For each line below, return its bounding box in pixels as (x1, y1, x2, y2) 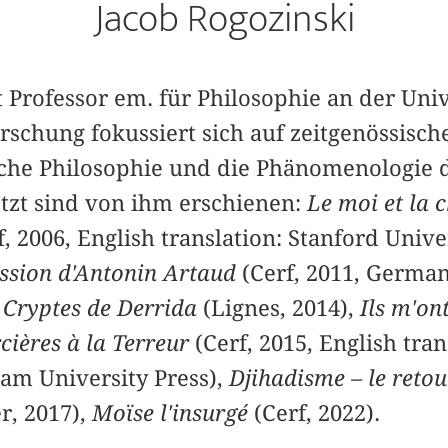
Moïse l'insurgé (91, 400, 248, 427)
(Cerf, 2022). (247, 400, 380, 427)
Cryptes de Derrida (2, 295, 197, 322)
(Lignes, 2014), (196, 295, 360, 322)
